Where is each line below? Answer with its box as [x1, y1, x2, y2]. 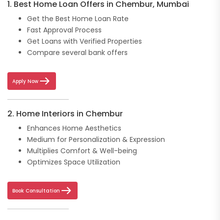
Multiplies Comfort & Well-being [27, 146, 137, 156]
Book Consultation [12, 187, 60, 194]
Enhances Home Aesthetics [27, 123, 121, 134]
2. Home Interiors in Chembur [7, 108, 123, 120]
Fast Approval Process [27, 25, 104, 35]
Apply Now [12, 77, 38, 85]
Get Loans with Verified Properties [27, 36, 142, 47]
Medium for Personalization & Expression [27, 135, 165, 145]
